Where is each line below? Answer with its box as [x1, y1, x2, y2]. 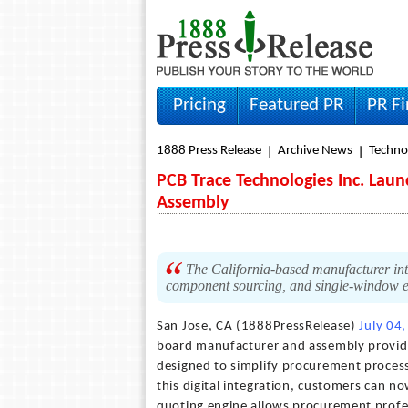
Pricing [173, 96, 226, 115]
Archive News [278, 144, 352, 158]
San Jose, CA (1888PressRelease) [157, 320, 360, 333]
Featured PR [250, 96, 343, 115]
